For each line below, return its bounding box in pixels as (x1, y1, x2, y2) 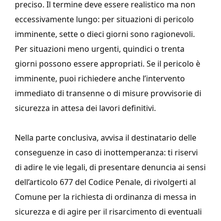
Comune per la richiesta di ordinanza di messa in (15, 191, 196, 203)
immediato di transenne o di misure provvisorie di (15, 88, 201, 99)
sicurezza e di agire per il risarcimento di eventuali (15, 206, 202, 218)
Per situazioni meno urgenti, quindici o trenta (15, 43, 184, 55)
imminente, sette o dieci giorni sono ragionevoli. (15, 29, 195, 40)
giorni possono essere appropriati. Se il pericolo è (15, 58, 200, 70)
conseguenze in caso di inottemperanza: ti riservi (15, 147, 198, 158)
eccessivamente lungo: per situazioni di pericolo (15, 14, 194, 25)
